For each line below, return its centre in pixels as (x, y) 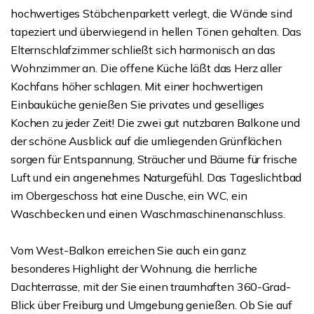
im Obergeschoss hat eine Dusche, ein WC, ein (129, 196)
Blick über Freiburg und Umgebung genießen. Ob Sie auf (151, 305)
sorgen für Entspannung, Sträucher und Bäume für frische (154, 159)
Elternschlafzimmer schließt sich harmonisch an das (143, 50)
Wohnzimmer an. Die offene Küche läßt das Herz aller (146, 68)
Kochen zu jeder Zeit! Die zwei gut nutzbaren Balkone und (155, 123)
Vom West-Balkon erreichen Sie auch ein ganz (128, 250)
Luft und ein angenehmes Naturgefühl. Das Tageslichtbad (156, 177)
